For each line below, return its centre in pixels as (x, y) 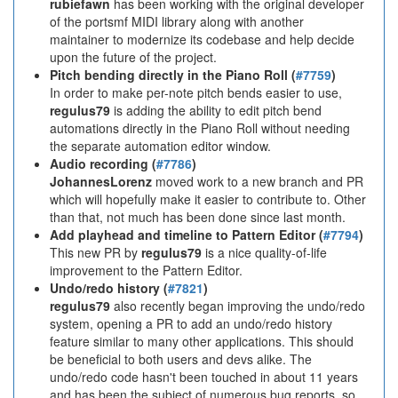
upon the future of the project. (133, 57)
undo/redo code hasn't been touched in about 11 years (204, 377)
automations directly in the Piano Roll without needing (200, 128)
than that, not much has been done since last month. (198, 217)
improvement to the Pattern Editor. (146, 270)
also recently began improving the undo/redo (238, 306)
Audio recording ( (103, 163)
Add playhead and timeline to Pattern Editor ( (187, 235)
